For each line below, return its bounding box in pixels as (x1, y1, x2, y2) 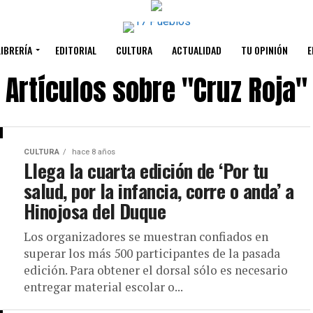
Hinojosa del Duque (24, 197, 166, 225)
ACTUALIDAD (172, 43, 221, 57)
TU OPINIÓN (241, 43, 288, 57)
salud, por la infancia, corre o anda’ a (24, 177, 294, 205)
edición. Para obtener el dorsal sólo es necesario (24, 262, 288, 278)
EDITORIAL (55, 43, 96, 57)
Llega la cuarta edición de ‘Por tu (24, 156, 268, 184)
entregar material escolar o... (24, 279, 183, 295)
